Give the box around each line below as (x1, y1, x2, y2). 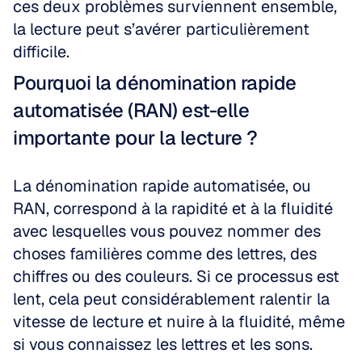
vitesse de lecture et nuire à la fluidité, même (13, 311, 345, 332)
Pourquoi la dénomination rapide (13, 70, 297, 95)
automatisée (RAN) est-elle (13, 98, 249, 123)
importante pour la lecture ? (13, 125, 257, 150)
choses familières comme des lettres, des (13, 243, 317, 264)
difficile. (13, 41, 69, 62)
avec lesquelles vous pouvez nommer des (13, 221, 321, 242)
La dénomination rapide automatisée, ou (13, 175, 311, 196)
